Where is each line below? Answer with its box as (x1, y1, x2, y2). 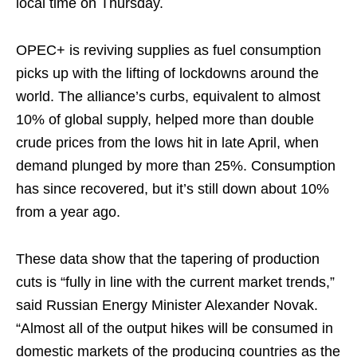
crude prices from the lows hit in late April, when (16, 135, 319, 151)
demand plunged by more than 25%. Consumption (16, 158, 335, 174)
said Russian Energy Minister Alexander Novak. (16, 297, 318, 313)
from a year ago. (16, 204, 120, 220)
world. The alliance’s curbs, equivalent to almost (16, 88, 320, 104)
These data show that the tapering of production (16, 251, 320, 267)
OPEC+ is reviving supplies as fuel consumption (16, 42, 321, 58)
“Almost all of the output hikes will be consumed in (16, 320, 333, 336)
